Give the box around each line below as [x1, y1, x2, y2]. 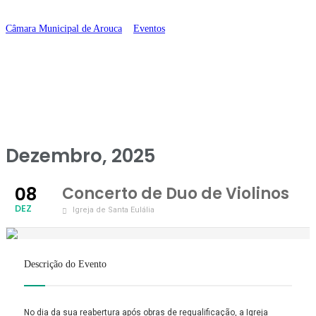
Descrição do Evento [24, 259, 107, 269]
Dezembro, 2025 [6, 143, 155, 169]
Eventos [133, 23, 165, 35]
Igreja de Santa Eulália [73, 205, 154, 214]
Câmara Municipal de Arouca [6, 23, 122, 35]
